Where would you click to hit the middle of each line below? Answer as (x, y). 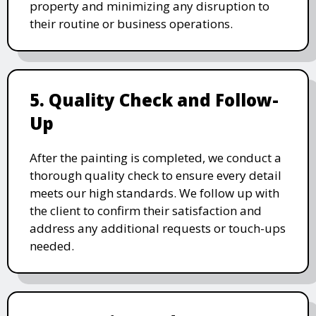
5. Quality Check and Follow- (154, 100)
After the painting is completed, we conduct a (156, 158)
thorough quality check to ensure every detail (156, 176)
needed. (52, 246)
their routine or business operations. (131, 24)
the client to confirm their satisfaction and (146, 211)
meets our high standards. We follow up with (154, 193)
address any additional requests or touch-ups (158, 229)
